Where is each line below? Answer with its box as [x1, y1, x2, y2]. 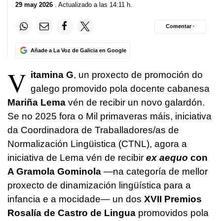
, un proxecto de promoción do [74, 69, 203, 80]
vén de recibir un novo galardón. [66, 97, 205, 108]
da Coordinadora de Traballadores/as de [7, 124, 179, 135]
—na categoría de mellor [101, 166, 208, 177]
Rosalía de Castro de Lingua [7, 207, 136, 218]
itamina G [31, 69, 74, 80]
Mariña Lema [7, 97, 66, 108]
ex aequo [144, 152, 188, 163]
